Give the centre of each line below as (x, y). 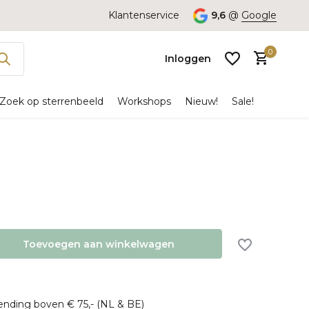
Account (173, 173)
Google (259, 15)
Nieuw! (201, 101)
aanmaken (140, 187)
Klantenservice (143, 15)
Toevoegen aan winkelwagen (99, 244)
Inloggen (188, 58)
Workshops (144, 101)
